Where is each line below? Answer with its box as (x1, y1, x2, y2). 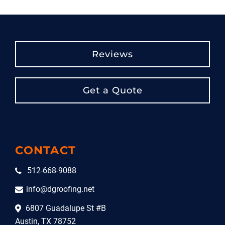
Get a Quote (82, 84, 143, 96)
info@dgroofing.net (26, 184, 94, 194)
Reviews (92, 48, 133, 60)
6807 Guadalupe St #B (26, 203, 106, 213)
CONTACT (15, 143, 76, 157)
